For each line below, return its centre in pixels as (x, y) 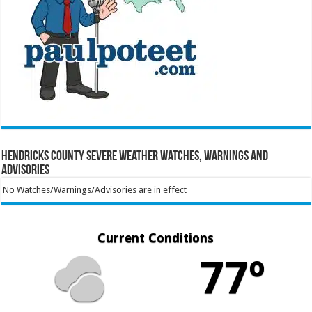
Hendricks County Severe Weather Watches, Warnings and (135, 157)
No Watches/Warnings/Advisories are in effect (94, 190)
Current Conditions (156, 238)
